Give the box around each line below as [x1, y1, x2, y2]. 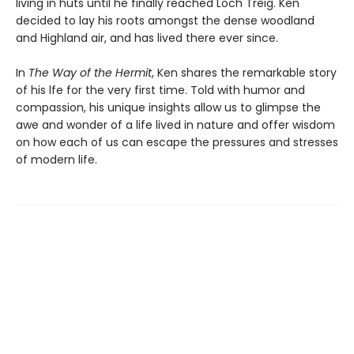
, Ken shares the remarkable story [152, 64, 337, 81]
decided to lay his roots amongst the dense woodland [16, 12, 314, 28]
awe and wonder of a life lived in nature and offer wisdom [16, 116, 335, 133]
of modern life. [16, 151, 97, 168]
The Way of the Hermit [28, 64, 152, 81]
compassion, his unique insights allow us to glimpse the [16, 99, 321, 115]
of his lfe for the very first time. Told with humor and [16, 81, 305, 98]
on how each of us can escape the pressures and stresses [16, 134, 338, 150]
